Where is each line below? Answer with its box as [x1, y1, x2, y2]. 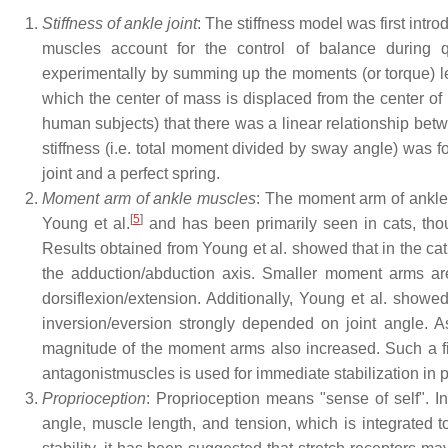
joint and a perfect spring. [42, 165, 220, 182]
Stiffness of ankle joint [42, 15, 198, 32]
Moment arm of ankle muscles [42, 190, 256, 207]
